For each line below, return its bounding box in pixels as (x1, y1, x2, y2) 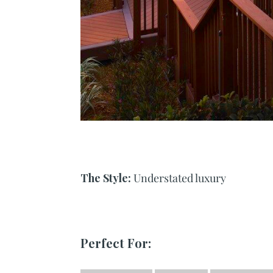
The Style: (80, 171, 133, 186)
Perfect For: (80, 235, 151, 252)
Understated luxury (133, 171, 226, 186)
